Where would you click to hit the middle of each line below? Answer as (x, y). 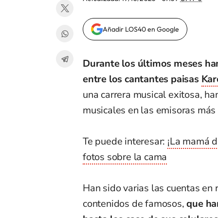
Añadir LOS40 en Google (141, 29)
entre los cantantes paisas (142, 79)
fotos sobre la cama (125, 157)
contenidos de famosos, (134, 204)
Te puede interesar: (125, 142)
